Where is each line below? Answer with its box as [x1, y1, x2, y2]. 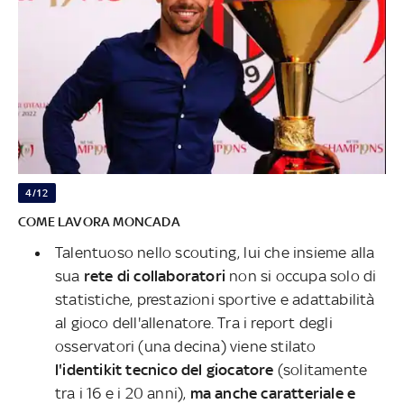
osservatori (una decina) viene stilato [55, 336, 317, 355]
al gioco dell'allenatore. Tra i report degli [55, 313, 333, 332]
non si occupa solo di [225, 266, 377, 285]
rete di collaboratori [83, 266, 226, 285]
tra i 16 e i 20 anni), [55, 383, 187, 402]
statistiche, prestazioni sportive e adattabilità [55, 289, 375, 308]
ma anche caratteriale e [186, 383, 356, 402]
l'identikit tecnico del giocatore [55, 360, 274, 379]
